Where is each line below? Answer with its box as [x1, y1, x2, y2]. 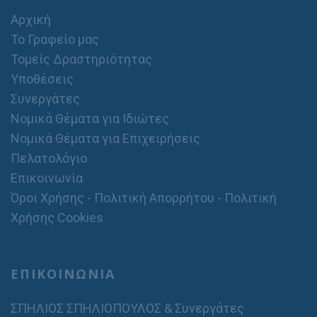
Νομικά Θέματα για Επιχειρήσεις [11, 131, 200, 146]
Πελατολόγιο [11, 151, 87, 166]
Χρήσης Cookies [11, 210, 103, 225]
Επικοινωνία [11, 171, 83, 185]
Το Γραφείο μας [11, 32, 99, 47]
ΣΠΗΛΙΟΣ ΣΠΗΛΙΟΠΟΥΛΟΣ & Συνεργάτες [11, 301, 244, 316]
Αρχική [11, 12, 51, 27]
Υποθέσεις [11, 71, 74, 86]
